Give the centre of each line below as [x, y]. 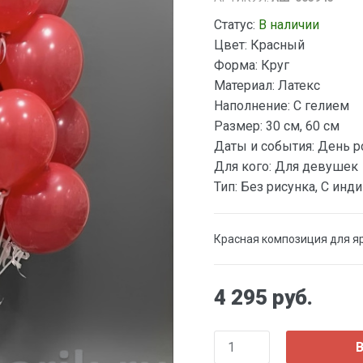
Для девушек [315, 166]
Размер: [238, 126]
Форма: [236, 65]
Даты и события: [264, 146]
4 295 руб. [263, 297]
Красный [276, 45]
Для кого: [243, 166]
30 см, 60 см [301, 126]
